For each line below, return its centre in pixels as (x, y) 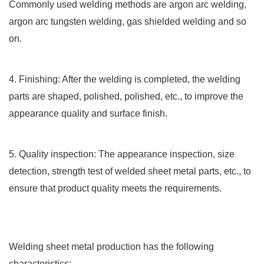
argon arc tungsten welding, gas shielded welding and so (128, 21)
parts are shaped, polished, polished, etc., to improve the (126, 96)
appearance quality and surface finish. (88, 113)
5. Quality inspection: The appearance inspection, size (122, 154)
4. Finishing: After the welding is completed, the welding (125, 79)
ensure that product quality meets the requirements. (115, 188)
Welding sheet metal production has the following (111, 246)
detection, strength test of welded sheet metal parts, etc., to (130, 171)
